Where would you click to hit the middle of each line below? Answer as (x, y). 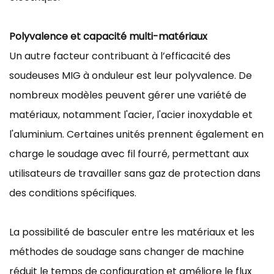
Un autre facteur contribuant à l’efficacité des (120, 56)
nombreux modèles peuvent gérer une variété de (128, 95)
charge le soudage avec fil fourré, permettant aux (129, 154)
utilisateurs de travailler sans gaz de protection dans (135, 173)
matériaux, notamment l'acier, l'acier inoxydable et (131, 114)
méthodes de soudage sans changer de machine (127, 251)
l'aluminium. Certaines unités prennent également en (136, 134)
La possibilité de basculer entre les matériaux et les (132, 232)
